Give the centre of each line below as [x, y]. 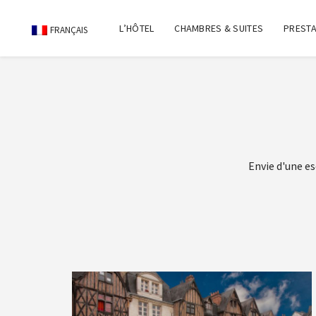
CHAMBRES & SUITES [219, 28]
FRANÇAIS [68, 30]
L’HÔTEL [137, 28]
